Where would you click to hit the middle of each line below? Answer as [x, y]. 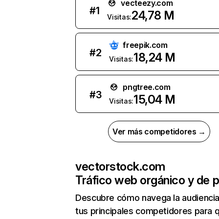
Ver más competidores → [159, 131]
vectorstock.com [120, 166]
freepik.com [145, 45]
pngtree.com [147, 87]
